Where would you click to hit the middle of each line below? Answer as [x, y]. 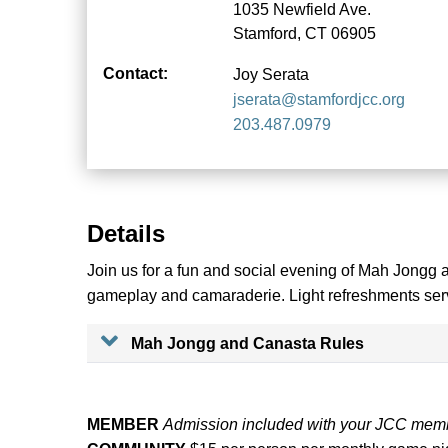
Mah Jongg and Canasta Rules [247, 343]
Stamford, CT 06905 [304, 34]
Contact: [135, 74]
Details [126, 234]
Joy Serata [271, 75]
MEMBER [123, 425]
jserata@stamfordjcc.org [319, 100]
